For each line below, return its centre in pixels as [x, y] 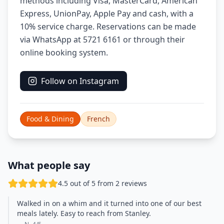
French [98, 119]
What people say [49, 165]
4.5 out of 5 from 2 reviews [102, 183]
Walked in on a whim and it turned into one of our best [109, 203]
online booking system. [64, 52]
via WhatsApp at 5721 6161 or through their [102, 39]
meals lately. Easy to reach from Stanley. [84, 213]
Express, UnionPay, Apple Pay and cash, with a [107, 13]
